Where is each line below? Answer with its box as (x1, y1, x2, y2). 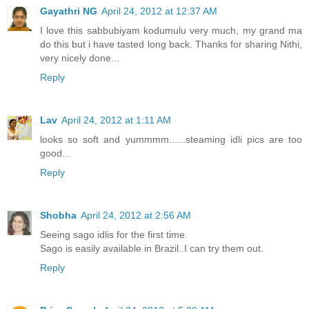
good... (40, 148, 70, 159)
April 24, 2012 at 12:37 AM (101, 6, 217, 17)
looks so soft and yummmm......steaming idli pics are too (40, 134, 302, 145)
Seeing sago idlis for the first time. (40, 228, 188, 240)
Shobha (40, 209, 77, 221)
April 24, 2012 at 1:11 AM (61, 114, 171, 126)
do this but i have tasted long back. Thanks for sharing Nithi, (40, 39, 302, 50)
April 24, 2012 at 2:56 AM (81, 209, 191, 221)
